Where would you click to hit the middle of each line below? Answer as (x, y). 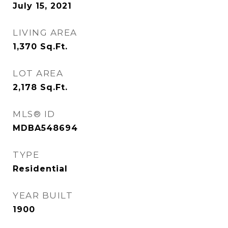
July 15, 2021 (42, 6)
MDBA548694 (45, 128)
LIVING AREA (45, 33)
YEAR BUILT (43, 195)
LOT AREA (38, 73)
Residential (40, 169)
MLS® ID (34, 114)
